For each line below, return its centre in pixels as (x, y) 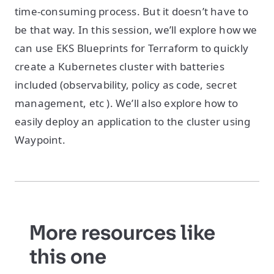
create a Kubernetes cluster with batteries (120, 66)
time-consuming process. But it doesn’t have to (131, 11)
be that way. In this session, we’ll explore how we (136, 30)
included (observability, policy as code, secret (126, 85)
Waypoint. (40, 140)
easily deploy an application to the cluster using (133, 121)
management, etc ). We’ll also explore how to (127, 103)
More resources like (122, 232)
